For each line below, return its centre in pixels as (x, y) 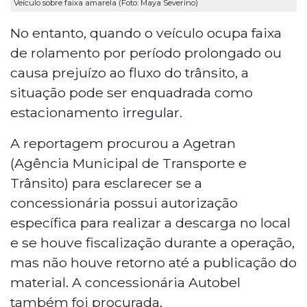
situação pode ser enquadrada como (132, 92)
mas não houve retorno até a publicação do (153, 262)
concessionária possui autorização (124, 202)
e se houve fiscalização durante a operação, (152, 242)
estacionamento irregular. (96, 112)
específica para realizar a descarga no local (150, 222)
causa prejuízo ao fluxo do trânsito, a (130, 72)
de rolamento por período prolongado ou (146, 52)
